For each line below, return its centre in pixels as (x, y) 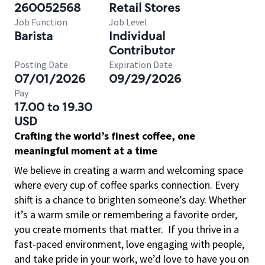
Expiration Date (141, 64)
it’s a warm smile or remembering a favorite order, (126, 214)
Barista (33, 36)
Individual (137, 36)
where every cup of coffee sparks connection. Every (127, 185)
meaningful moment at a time (86, 151)
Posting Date (41, 64)
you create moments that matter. (89, 229)
